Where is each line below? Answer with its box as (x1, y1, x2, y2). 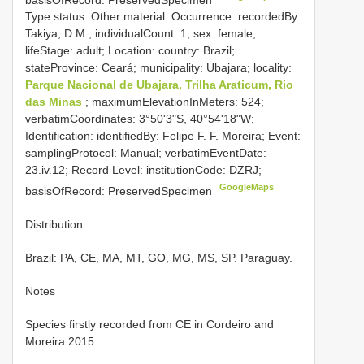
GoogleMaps (219, 182, 275, 193)
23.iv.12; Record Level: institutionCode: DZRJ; (25, 163, 262, 177)
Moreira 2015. (25, 334, 97, 348)
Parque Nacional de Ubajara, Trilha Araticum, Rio (25, 78, 293, 92)
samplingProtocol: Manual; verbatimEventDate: (25, 146, 266, 160)
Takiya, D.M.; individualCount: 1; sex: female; (25, 27, 256, 41)
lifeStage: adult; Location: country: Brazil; (25, 44, 235, 58)
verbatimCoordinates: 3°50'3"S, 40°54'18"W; (25, 112, 254, 126)
